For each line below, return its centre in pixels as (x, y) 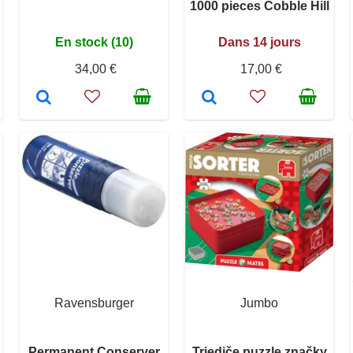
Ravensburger (94, 303)
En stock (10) (94, 43)
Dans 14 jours (259, 43)
